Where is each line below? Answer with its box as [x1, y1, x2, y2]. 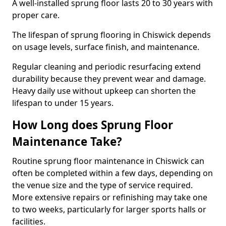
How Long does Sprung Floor [12, 117, 173, 133]
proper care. [12, 10, 60, 21]
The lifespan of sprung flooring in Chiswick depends [12, 29, 211, 40]
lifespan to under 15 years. [12, 97, 114, 108]
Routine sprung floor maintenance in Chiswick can [12, 155, 204, 166]
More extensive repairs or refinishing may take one [12, 192, 207, 203]
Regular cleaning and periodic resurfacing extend [12, 61, 201, 72]
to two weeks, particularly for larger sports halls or [12, 204, 206, 215]
